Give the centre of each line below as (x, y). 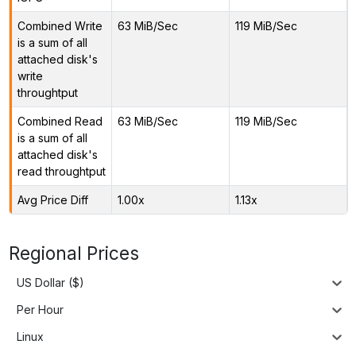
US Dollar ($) (50, 283)
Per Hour (40, 310)
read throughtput (61, 171)
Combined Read (60, 121)
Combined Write (60, 25)
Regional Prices (74, 253)
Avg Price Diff (52, 199)
